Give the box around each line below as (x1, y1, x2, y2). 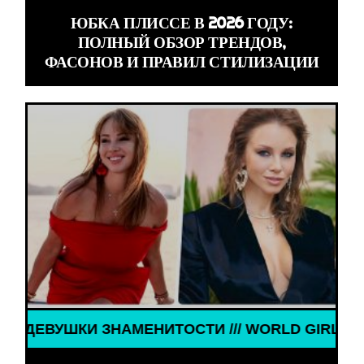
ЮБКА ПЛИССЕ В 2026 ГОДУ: (71, 13, 292, 33)
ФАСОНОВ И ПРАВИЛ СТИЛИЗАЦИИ (44, 52, 319, 72)
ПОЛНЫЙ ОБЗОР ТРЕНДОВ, (77, 32, 286, 53)
